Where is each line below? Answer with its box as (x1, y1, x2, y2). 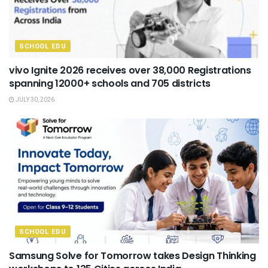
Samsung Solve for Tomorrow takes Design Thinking (9, 248, 256, 263)
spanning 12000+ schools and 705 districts (9, 76, 211, 90)
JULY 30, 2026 (14, 95, 54, 104)
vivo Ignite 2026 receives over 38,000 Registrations (9, 63, 251, 77)
